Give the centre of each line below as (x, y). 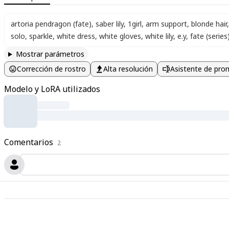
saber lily (110, 24)
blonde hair (209, 24)
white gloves (120, 36)
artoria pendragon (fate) (51, 24)
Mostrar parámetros (50, 54)
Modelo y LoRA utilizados (52, 89)
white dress (76, 36)
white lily (159, 36)
